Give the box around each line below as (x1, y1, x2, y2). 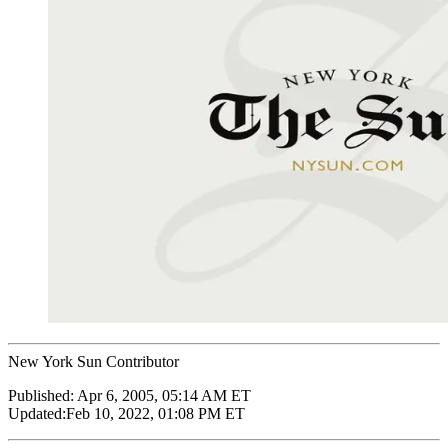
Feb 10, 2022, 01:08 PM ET (66, 404, 245, 422)
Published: (8, 386, 77, 404)
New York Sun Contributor (8, 352, 179, 370)
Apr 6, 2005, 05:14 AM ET (77, 386, 251, 404)
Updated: (8, 404, 66, 422)
